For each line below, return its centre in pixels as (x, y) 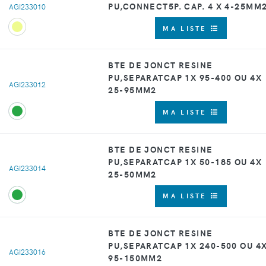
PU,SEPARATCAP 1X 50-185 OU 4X (185, 161)
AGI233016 (27, 252)
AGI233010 (27, 7)
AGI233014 (27, 168)
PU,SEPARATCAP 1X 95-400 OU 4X (185, 77)
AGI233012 (27, 84)
